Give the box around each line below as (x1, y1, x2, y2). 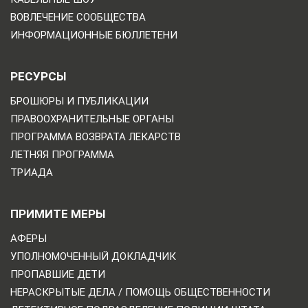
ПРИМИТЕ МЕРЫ (10, 206, 105, 221)
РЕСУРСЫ (10, 69, 66, 83)
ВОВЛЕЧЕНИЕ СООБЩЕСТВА (10, 10, 146, 23)
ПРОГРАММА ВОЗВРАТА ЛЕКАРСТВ (10, 130, 181, 143)
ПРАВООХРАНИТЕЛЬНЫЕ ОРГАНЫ (10, 112, 174, 125)
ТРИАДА (10, 166, 53, 179)
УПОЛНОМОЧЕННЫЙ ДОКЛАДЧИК (10, 250, 176, 263)
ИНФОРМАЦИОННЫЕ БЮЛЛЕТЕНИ (10, 28, 177, 41)
